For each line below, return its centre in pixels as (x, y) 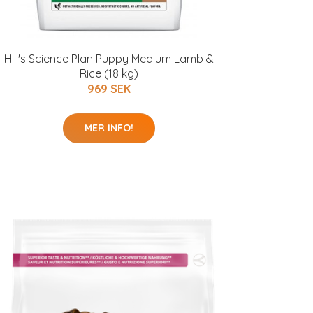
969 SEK (109, 89)
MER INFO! (109, 128)
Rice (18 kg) (109, 73)
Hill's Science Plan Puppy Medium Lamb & (109, 59)
